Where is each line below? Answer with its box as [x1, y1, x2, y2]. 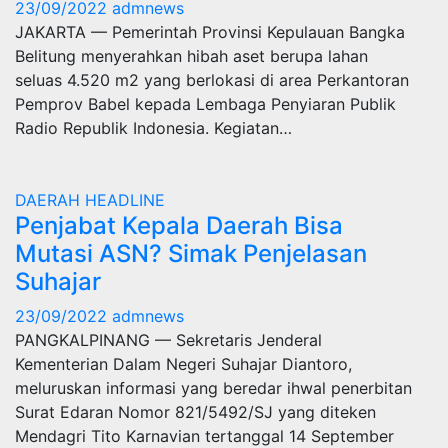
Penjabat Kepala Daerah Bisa [15, 211, 343, 240]
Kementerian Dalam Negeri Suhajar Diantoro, [15, 354, 352, 374]
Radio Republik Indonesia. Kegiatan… [15, 118, 292, 138]
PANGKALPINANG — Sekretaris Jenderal [15, 330, 322, 350]
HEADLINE [85, 190, 165, 210]
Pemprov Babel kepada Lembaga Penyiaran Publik [15, 94, 396, 114]
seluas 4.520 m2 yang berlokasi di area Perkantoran [15, 70, 409, 90]
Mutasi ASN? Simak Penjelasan [15, 239, 367, 268]
